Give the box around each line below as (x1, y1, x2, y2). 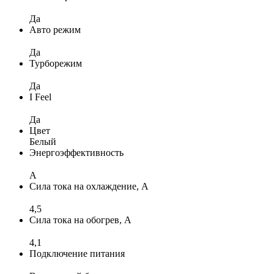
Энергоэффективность (29, 147, 124, 158)
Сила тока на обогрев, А (29, 214, 131, 225)
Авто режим (29, 24, 81, 35)
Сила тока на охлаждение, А (29, 180, 149, 191)
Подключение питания (29, 248, 125, 259)
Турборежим (29, 57, 82, 68)
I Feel (29, 91, 51, 102)
